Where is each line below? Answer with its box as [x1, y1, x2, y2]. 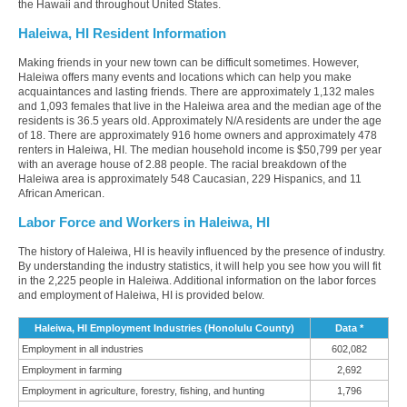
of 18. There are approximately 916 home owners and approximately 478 [18, 129, 377, 143]
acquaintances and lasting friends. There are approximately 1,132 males [18, 85, 374, 99]
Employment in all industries [22, 343, 144, 355]
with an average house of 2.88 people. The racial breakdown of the [18, 158, 347, 172]
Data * [335, 323, 363, 334]
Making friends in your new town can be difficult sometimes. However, [18, 56, 359, 70]
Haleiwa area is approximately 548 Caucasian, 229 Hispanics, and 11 [18, 173, 362, 186]
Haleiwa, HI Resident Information [18, 26, 226, 42]
